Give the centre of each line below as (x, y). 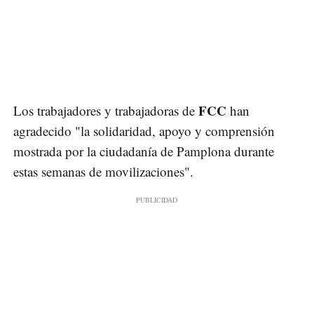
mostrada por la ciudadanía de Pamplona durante (144, 151)
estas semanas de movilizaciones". (103, 172)
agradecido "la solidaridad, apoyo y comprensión (144, 131)
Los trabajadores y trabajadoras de (106, 111)
